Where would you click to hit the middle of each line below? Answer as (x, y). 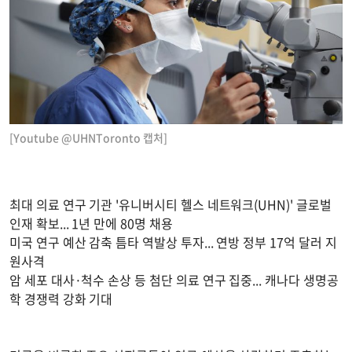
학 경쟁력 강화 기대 (61, 298)
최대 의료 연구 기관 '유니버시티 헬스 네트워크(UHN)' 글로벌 (170, 204)
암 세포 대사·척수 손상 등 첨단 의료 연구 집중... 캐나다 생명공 (174, 279)
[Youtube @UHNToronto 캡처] (88, 137)
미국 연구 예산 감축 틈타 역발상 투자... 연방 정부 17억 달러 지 (173, 242)
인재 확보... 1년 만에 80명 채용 (91, 223)
